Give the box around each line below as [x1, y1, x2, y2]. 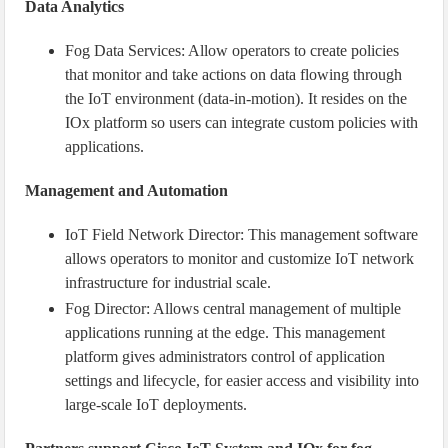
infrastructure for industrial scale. [65, 274, 272, 291]
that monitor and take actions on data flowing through [65, 66, 403, 83]
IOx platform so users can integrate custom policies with [65, 114, 419, 131]
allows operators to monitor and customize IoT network [65, 250, 415, 267]
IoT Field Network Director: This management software [65, 226, 419, 243]
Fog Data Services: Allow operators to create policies [65, 42, 400, 59]
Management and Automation [25, 182, 229, 199]
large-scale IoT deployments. [65, 396, 248, 413]
